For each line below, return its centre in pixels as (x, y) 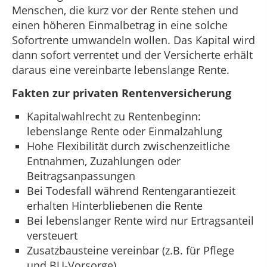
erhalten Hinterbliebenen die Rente (115, 206)
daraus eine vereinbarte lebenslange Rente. (121, 69)
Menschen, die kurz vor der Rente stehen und (125, 10)
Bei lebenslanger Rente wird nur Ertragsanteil (140, 221)
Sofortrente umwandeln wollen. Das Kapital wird (133, 40)
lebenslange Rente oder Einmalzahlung (125, 131)
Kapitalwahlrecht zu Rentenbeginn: (114, 117)
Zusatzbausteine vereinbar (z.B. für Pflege (131, 251)
